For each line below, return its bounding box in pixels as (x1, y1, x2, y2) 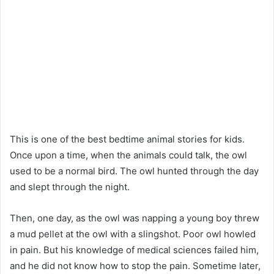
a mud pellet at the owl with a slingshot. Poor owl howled (10, 228, 256, 240)
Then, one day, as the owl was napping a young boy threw (10, 212, 259, 224)
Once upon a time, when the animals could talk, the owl (10, 149, 247, 161)
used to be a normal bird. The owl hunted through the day (10, 165, 259, 177)
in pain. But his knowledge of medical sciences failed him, (10, 243, 259, 256)
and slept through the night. (10, 180, 130, 193)
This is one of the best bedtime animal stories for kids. (10, 133, 245, 145)
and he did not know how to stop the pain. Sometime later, (10, 259, 261, 272)
